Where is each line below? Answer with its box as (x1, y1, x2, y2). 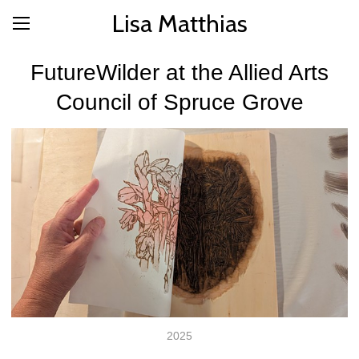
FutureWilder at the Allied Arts (30, 60, 329, 85)
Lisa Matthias (111, 8, 248, 38)
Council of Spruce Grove (55, 90, 304, 115)
